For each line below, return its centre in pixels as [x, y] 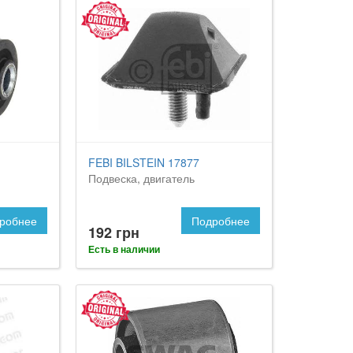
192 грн [114, 233]
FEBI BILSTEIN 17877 [144, 163]
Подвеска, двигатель [142, 178]
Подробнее [220, 221]
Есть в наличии [124, 249]
